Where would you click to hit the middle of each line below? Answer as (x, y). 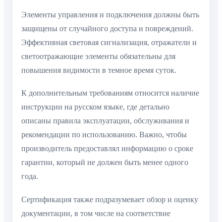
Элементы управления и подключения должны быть (110, 15)
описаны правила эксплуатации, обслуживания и (105, 121)
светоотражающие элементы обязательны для (98, 56)
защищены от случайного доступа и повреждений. (107, 29)
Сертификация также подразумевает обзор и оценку (110, 199)
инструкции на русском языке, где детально (95, 107)
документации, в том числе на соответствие (96, 213)
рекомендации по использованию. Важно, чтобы (104, 135)
